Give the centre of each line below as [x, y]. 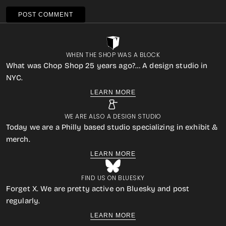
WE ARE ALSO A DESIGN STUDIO [113, 116]
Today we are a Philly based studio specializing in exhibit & [112, 127]
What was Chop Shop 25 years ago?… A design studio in [107, 66]
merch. [18, 139]
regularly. [23, 201]
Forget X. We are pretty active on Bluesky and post [98, 189]
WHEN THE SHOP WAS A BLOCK [113, 55]
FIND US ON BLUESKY [113, 178]
